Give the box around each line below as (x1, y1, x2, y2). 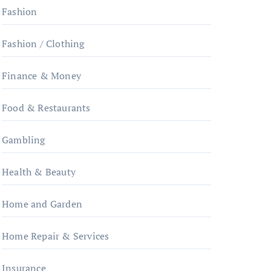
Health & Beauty (2, 165, 76, 178)
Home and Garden (2, 197, 82, 211)
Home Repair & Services (2, 229, 109, 243)
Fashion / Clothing (2, 37, 85, 50)
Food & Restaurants (2, 101, 91, 114)
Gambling (2, 133, 45, 146)
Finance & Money (2, 69, 81, 82)
